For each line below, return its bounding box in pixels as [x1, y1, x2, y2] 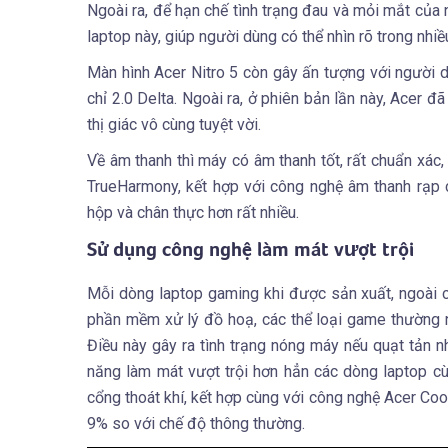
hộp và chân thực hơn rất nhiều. [87, 203, 303, 223]
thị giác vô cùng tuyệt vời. [87, 115, 261, 135]
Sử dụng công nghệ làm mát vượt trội [87, 240, 419, 261]
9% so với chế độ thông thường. [87, 413, 305, 433]
